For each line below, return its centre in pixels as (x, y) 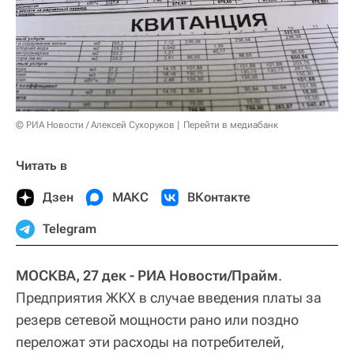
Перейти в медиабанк (231, 125)
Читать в (41, 166)
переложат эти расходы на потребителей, (150, 342)
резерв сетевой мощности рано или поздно (157, 320)
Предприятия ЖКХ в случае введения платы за (169, 298)
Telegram (70, 229)
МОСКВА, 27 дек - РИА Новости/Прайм (147, 276)
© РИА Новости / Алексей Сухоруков (95, 125)
